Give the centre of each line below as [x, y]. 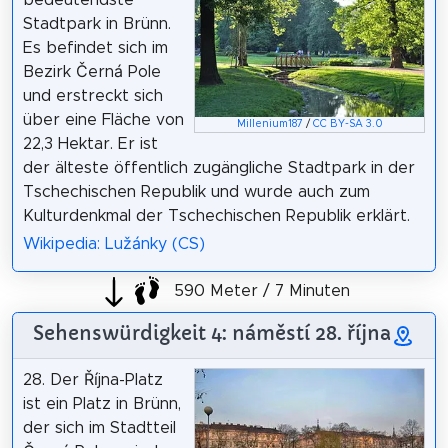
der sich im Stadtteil [99, 428]
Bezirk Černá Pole [91, 71]
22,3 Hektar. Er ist [90, 143]
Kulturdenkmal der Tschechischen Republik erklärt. [216, 215]
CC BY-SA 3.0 [347, 124]
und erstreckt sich [92, 95]
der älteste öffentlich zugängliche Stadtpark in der [218, 167]
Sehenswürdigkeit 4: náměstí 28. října [212, 333]
